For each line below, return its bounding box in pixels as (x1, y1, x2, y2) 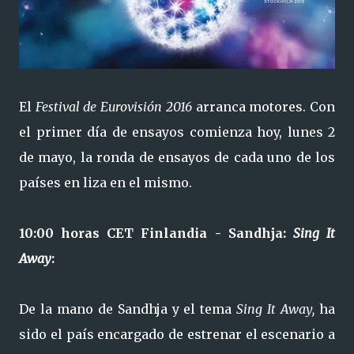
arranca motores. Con (191, 99, 336, 115)
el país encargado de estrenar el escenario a (50, 326, 335, 342)
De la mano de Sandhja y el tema (19, 301, 237, 317)
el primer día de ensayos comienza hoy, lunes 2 (19, 124, 335, 140)
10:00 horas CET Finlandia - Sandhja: (19, 225, 293, 241)
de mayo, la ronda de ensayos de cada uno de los (19, 149, 335, 165)
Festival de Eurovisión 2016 (35, 99, 192, 115)
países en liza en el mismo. (19, 175, 192, 190)
